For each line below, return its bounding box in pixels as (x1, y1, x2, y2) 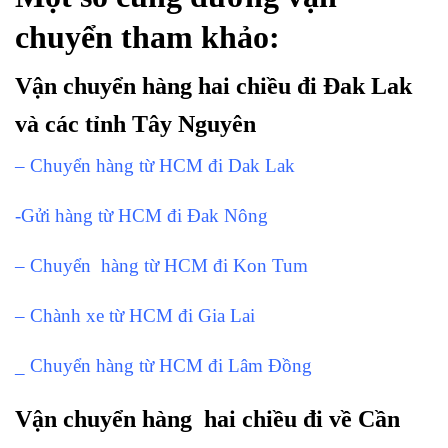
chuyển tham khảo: (15, 18, 280, 55)
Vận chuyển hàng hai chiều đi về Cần (15, 406, 400, 433)
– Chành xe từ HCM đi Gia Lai (15, 304, 255, 326)
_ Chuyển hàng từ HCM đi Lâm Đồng (15, 354, 312, 376)
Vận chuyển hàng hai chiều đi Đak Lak (15, 73, 412, 100)
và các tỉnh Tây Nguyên (15, 111, 256, 138)
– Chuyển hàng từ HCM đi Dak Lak (15, 155, 295, 177)
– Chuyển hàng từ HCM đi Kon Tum (15, 254, 308, 276)
